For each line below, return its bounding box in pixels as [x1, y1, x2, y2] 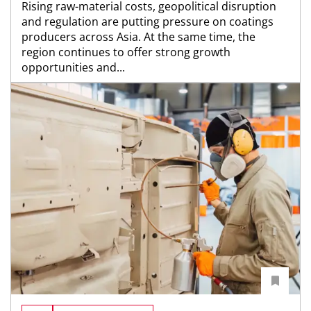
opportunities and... [22, 60, 125, 76]
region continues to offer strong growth [22, 44, 230, 60]
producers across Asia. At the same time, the [22, 29, 255, 45]
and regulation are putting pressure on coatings [22, 14, 274, 30]
